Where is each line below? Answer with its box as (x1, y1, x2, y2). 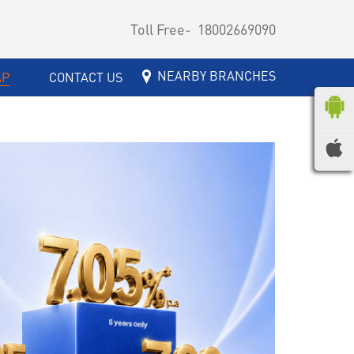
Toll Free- (130, 19, 191, 38)
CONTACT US (48, 68, 122, 85)
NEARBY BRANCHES (156, 66, 276, 84)
